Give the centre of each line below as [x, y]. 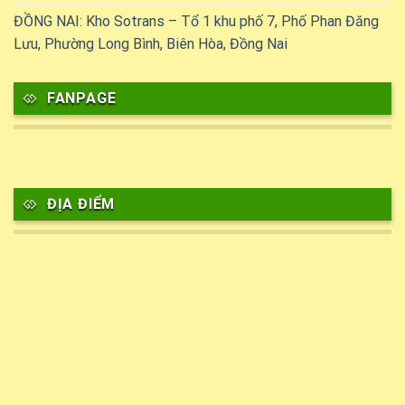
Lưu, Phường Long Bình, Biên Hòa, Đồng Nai [151, 44]
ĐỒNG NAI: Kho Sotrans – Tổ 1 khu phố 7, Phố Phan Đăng [196, 22]
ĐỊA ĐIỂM [81, 203]
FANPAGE [81, 99]
